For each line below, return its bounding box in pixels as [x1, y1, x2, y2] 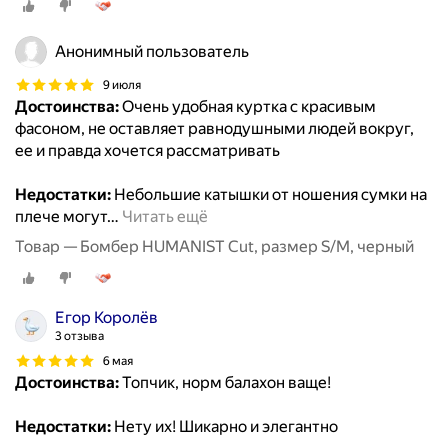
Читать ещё [122, 207, 208, 227]
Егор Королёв [55, 308, 158, 328]
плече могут [15, 207, 107, 227]
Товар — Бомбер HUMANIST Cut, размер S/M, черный [15, 237, 414, 257]
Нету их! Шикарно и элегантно [111, 417, 338, 437]
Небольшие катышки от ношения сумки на [111, 185, 427, 205]
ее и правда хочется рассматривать [15, 141, 280, 161]
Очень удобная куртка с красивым [119, 97, 376, 117]
